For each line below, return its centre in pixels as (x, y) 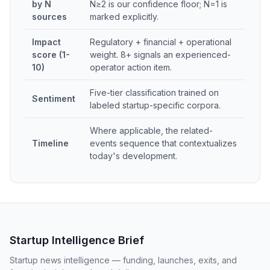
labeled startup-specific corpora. (155, 105)
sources (49, 17)
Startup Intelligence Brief (77, 240)
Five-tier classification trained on (154, 93)
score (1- (51, 55)
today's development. (133, 156)
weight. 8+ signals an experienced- (160, 55)
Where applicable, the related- (151, 130)
